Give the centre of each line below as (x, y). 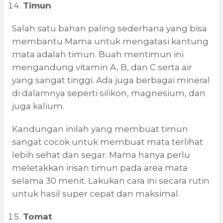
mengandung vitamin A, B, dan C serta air (102, 67)
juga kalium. (38, 106)
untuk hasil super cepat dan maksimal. (96, 194)
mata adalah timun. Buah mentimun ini (98, 55)
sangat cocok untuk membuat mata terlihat (107, 142)
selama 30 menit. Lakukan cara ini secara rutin (111, 181)
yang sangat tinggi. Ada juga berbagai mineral (111, 80)
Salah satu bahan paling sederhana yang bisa (109, 29)
